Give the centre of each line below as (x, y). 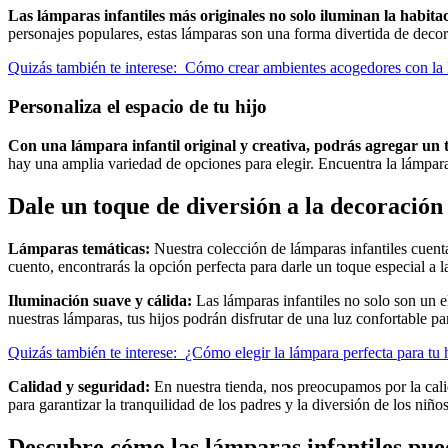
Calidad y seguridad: (79, 386)
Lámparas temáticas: (79, 248)
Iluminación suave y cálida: (100, 300)
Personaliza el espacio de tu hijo (137, 107)
